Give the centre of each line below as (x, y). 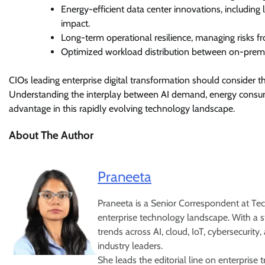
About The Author (51, 135)
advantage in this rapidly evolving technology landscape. (122, 109)
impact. (75, 23)
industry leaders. (130, 246)
